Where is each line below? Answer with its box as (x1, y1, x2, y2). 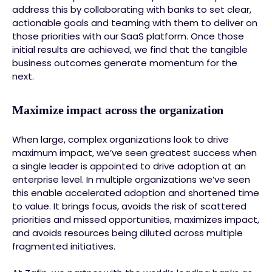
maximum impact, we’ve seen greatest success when (12, 146, 257, 159)
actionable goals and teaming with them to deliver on (12, 16, 257, 29)
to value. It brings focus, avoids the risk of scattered (12, 200, 246, 212)
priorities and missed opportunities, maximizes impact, (12, 213, 259, 226)
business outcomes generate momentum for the (12, 56, 237, 69)
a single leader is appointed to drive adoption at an (12, 160, 246, 172)
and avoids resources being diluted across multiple (12, 226, 243, 239)
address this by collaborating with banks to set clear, (12, 3, 251, 16)
